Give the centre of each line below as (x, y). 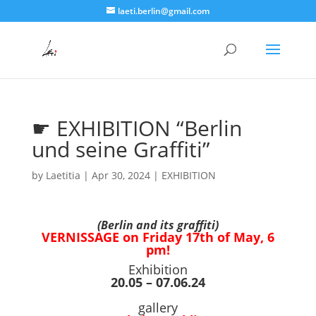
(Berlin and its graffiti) (158, 225)
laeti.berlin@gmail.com (163, 11)
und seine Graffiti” (121, 149)
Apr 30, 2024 (121, 175)
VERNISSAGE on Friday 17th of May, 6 (158, 237)
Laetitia (63, 175)
